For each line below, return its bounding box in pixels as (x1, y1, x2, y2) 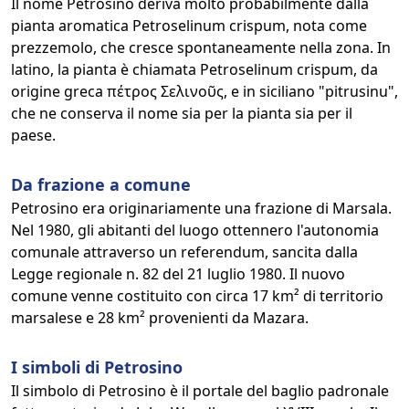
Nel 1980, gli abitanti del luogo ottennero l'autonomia (11, 220, 379, 240)
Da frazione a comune (11, 173, 191, 195)
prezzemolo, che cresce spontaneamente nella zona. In (11, 37, 391, 58)
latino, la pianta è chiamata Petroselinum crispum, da (11, 59, 378, 79)
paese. (11, 125, 56, 145)
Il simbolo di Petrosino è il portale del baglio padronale (11, 381, 389, 401)
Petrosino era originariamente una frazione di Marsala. (11, 198, 392, 218)
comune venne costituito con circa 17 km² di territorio (11, 286, 383, 306)
